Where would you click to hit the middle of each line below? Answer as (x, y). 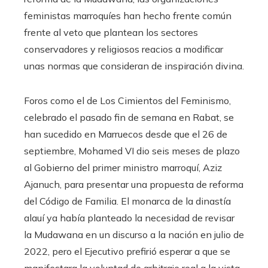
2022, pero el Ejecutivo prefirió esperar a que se (127, 252)
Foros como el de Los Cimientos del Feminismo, (127, 101)
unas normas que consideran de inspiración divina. (134, 66)
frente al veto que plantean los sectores (111, 33)
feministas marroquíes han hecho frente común (128, 16)
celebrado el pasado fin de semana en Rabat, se (129, 118)
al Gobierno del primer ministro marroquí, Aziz (123, 168)
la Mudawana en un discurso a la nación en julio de (134, 235)
